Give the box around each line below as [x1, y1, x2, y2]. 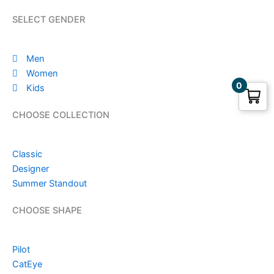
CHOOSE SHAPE [12, 205, 82, 216]
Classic [12, 149, 42, 160]
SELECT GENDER [12, 14, 85, 25]
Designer [12, 163, 49, 174]
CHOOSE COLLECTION [12, 109, 109, 120]
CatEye [12, 259, 42, 270]
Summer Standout [12, 178, 87, 189]
